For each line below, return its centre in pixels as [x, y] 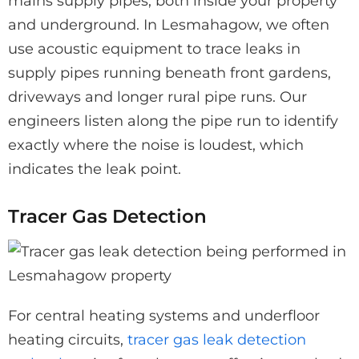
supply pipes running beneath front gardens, [169, 73]
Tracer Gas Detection [107, 216]
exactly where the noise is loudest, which [156, 145]
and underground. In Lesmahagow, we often [169, 24]
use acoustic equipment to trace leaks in [154, 48]
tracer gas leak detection [217, 339]
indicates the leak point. [95, 169]
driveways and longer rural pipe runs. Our [157, 97]
